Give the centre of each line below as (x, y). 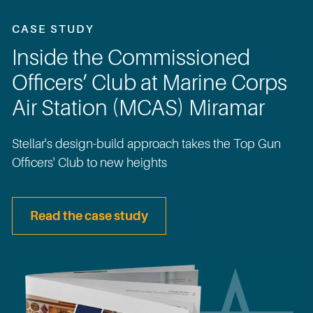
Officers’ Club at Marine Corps (150, 83)
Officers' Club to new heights (89, 163)
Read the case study (89, 216)
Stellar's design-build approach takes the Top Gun (146, 144)
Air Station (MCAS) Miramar (138, 109)
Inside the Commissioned (131, 58)
